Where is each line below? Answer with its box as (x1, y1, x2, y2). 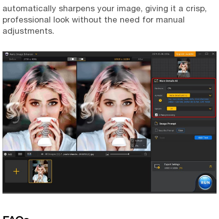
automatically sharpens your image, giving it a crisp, (2, 3, 207, 14)
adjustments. (2, 26, 54, 36)
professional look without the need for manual (2, 15, 185, 25)
